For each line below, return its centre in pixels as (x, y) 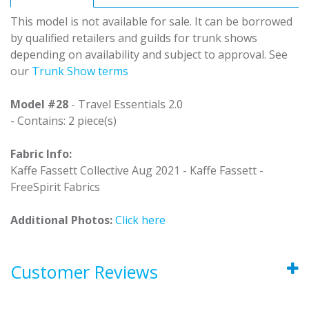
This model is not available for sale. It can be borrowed (151, 21)
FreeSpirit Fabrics (55, 187)
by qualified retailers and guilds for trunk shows (134, 38)
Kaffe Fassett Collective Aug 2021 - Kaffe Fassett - (137, 170)
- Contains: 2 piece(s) (63, 120)
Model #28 (39, 104)
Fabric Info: (41, 153)
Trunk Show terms (80, 71)
